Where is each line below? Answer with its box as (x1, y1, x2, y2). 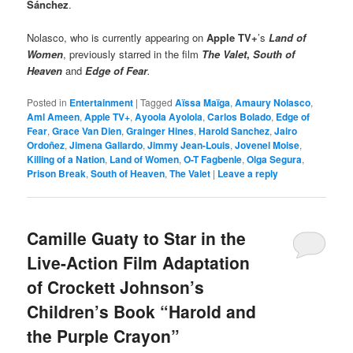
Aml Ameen (27, 109, 80, 124)
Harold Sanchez (199, 123, 270, 138)
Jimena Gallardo (69, 137, 143, 152)
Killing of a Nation (27, 151, 106, 166)
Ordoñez (27, 137, 65, 152)
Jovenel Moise (235, 137, 300, 152)
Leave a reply (217, 165, 279, 180)
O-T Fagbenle (184, 151, 243, 166)
